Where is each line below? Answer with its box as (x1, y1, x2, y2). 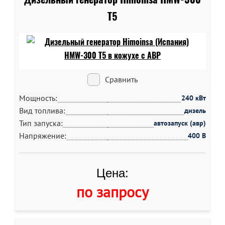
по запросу (76, 182, 149, 201)
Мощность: (19, 93, 57, 103)
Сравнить (105, 74, 138, 84)
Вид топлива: (19, 105, 65, 116)
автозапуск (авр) (154, 119, 206, 128)
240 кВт (181, 93, 206, 102)
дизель (184, 106, 206, 115)
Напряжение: (19, 131, 66, 141)
